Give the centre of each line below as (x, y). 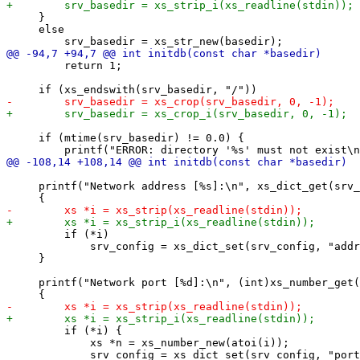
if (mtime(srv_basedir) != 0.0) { (125, 137)
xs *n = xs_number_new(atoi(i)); (148, 342)
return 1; (64, 65)
